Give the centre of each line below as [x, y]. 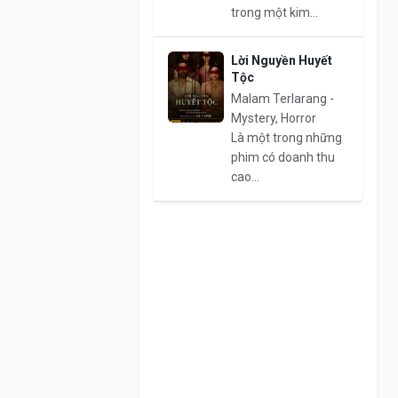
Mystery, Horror [273, 119]
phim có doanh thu [283, 158]
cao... [245, 177]
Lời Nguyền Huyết [281, 61]
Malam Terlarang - [282, 99]
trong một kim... [274, 13]
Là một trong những [286, 138]
